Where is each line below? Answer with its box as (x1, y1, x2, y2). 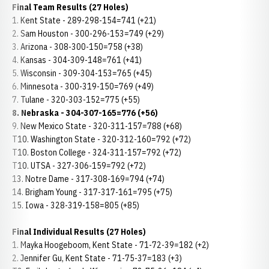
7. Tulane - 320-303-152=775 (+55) (12, 94, 140, 105)
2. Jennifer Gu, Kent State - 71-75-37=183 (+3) (12, 253, 182, 264)
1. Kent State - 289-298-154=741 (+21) (12, 15, 156, 26)
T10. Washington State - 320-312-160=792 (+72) (12, 134, 191, 145)
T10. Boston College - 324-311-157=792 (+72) (12, 147, 181, 158)
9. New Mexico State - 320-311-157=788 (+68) (12, 121, 182, 131)
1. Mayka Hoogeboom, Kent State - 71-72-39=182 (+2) (12, 240, 209, 250)
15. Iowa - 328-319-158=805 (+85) (12, 200, 139, 211)
